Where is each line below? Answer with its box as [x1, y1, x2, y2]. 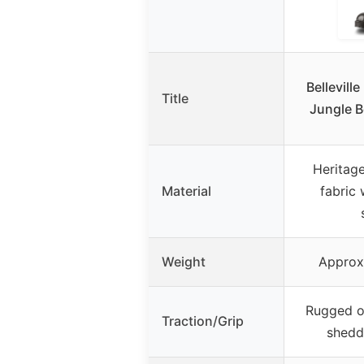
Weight [162, 253, 206, 270]
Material [162, 182, 211, 199]
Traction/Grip [162, 312, 244, 329]
